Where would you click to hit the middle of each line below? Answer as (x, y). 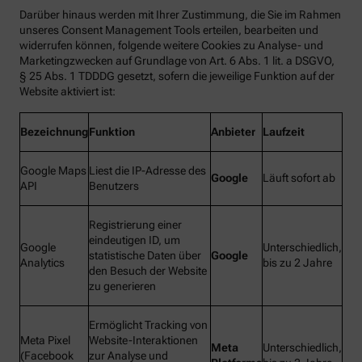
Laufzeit (284, 132)
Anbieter (233, 132)
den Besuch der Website (148, 271)
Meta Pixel (45, 341)
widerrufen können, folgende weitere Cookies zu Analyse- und (171, 46)
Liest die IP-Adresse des (147, 171)
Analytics (42, 263)
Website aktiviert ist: (67, 92)
